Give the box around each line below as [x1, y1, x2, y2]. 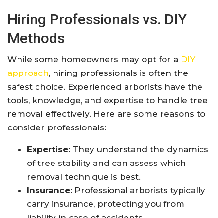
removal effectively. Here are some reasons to [7, 109, 205, 119]
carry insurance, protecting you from [27, 199, 184, 209]
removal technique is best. [27, 172, 141, 182]
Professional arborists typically [72, 185, 205, 196]
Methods [7, 30, 65, 47]
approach [7, 68, 49, 78]
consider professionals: [7, 123, 106, 133]
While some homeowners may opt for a [7, 54, 181, 65]
